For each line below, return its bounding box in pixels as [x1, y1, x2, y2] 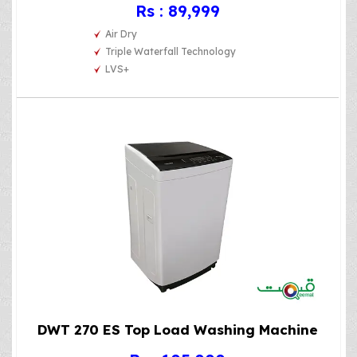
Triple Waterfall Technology [105, 45, 237, 57]
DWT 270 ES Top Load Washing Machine [37, 321, 318, 339]
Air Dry [105, 27, 138, 40]
